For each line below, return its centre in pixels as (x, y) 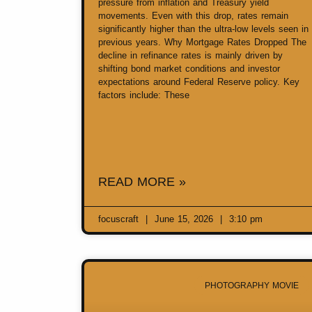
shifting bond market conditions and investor (189, 69)
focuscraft (120, 219)
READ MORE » (142, 182)
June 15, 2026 (184, 219)
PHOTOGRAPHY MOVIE (251, 285)
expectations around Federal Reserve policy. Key (199, 82)
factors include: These (144, 95)
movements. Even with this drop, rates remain (193, 16)
